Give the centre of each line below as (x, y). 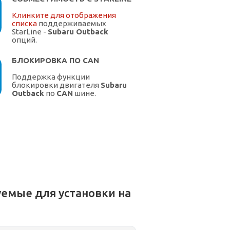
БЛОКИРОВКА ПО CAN (55, 61)
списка (24, 24)
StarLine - (30, 32)
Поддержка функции (51, 77)
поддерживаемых (72, 24)
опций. (24, 40)
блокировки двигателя (56, 85)
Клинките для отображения (64, 15)
